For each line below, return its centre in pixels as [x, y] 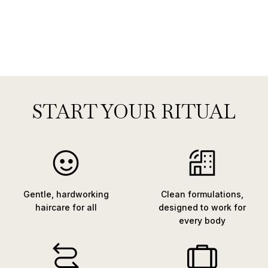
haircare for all [66, 207]
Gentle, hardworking [66, 194]
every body [202, 220]
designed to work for [202, 207]
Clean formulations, [202, 194]
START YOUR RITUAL [134, 111]
